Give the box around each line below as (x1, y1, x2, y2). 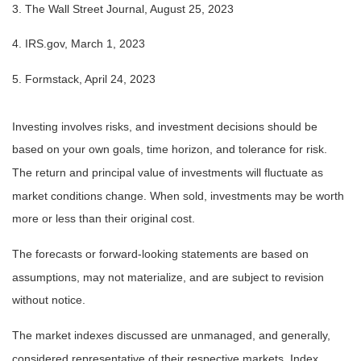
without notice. (12, 293, 85, 307)
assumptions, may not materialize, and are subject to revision (12, 270, 324, 284)
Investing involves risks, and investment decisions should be (12, 120, 317, 133)
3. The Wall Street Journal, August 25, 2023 (12, 2, 234, 15)
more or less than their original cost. (12, 212, 195, 226)
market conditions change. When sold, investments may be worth (12, 189, 344, 202)
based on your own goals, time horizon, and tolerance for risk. (12, 143, 327, 156)
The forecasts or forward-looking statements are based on (12, 247, 309, 261)
